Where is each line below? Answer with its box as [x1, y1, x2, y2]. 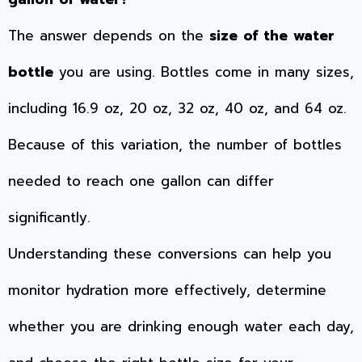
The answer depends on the [8, 24, 209, 46]
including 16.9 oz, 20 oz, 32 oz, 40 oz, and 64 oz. [8, 97, 347, 119]
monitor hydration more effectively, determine [8, 279, 326, 301]
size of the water [209, 24, 335, 46]
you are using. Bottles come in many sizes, [53, 61, 354, 82]
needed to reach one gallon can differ [8, 170, 274, 192]
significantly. [8, 206, 90, 228]
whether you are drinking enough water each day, [8, 315, 354, 337]
